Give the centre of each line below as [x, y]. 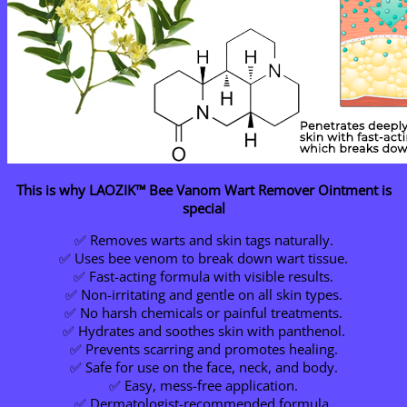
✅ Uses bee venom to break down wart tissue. [203, 258]
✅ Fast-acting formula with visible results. [203, 277]
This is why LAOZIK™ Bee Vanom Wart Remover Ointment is [203, 190]
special [203, 208]
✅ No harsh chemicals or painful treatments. [203, 313]
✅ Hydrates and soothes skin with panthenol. [203, 331]
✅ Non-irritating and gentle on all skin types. [203, 295]
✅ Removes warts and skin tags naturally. [203, 240]
